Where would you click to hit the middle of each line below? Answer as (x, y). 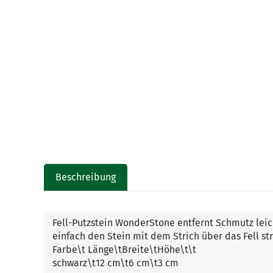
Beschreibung (86, 177)
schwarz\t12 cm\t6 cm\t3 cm (115, 263)
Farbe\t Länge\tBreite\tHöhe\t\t (124, 249)
